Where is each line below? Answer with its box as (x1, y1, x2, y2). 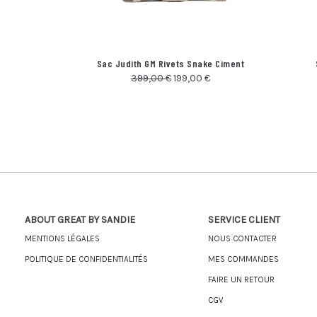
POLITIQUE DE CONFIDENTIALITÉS (25, 253, 148, 264)
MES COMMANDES (207, 253, 279, 264)
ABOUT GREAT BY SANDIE (25, 213, 135, 226)
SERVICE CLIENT (207, 213, 280, 226)
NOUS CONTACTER (207, 233, 277, 243)
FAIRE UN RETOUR (207, 274, 275, 284)
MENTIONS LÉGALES (25, 233, 100, 243)
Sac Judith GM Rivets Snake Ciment (96, 57, 244, 69)
